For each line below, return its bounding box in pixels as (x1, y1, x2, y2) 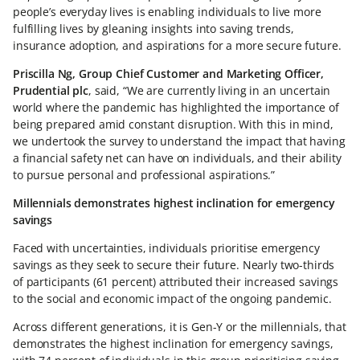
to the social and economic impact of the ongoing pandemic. (13, 291, 332, 306)
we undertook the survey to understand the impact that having (13, 133, 346, 149)
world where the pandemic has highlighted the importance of (13, 100, 339, 115)
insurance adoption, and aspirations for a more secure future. (13, 38, 342, 53)
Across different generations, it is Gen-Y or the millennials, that (13, 319, 346, 334)
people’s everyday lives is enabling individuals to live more (13, 4, 321, 19)
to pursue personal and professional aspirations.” (13, 167, 276, 182)
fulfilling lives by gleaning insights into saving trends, (13, 21, 295, 36)
